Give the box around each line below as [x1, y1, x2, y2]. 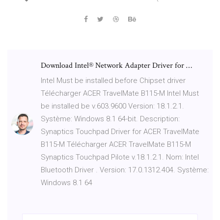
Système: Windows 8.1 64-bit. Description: [41, 114, 180, 123]
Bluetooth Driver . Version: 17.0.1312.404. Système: [41, 165, 209, 174]
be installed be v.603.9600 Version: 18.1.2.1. [41, 101, 184, 110]
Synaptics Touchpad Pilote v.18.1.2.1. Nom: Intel [41, 152, 199, 162]
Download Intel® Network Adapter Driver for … [41, 60, 192, 71]
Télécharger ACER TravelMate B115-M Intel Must [41, 88, 199, 98]
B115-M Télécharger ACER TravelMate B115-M [41, 139, 191, 149]
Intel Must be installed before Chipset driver [41, 76, 186, 85]
